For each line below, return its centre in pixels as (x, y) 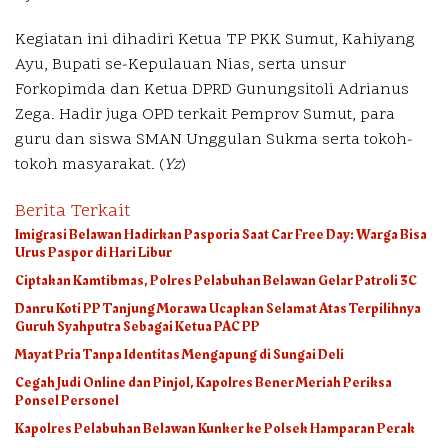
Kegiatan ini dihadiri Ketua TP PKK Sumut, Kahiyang (215, 40)
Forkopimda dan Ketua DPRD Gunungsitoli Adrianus (212, 90)
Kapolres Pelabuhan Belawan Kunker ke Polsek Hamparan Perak (215, 429)
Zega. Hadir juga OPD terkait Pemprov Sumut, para (205, 115)
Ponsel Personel (67, 401)
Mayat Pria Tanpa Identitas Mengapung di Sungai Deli (179, 355)
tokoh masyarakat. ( (89, 165)
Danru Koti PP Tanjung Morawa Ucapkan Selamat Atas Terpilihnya (218, 309)
